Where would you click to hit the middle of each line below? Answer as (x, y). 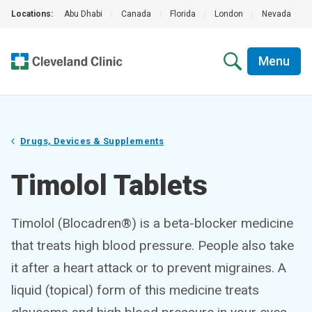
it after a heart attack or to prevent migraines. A (149, 268)
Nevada (276, 14)
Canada (136, 14)
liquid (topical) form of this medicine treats (135, 290)
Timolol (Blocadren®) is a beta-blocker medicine (152, 223)
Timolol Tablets (109, 186)
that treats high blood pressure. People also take (153, 245)
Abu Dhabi (83, 14)
